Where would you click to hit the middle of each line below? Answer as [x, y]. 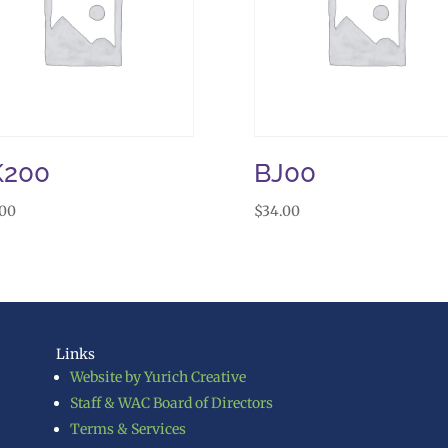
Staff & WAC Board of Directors [171, 403]
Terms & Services [127, 429]
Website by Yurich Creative [157, 377]
